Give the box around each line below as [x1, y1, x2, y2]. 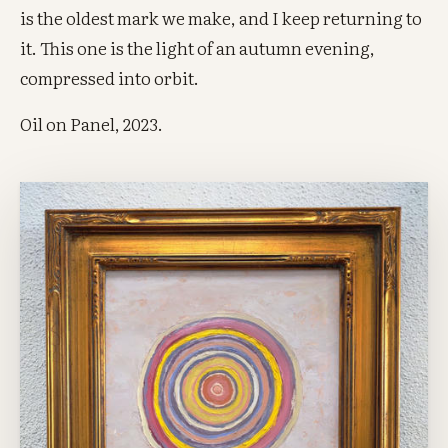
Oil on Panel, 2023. [20, 110, 164, 136]
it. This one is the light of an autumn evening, [20, 35, 376, 61]
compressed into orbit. [20, 65, 200, 91]
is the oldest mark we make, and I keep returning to [20, 5, 423, 31]
